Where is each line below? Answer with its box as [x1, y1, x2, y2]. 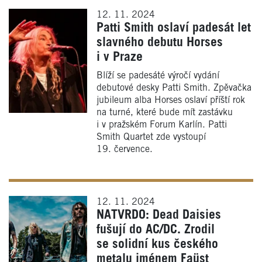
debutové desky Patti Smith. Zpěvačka [96, 83, 251, 92]
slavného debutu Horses [96, 36, 223, 49]
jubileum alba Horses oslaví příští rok [96, 95, 245, 105]
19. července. [96, 144, 153, 154]
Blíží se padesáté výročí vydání [96, 71, 219, 80]
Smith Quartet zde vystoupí [96, 132, 206, 142]
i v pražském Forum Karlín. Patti [96, 120, 227, 129]
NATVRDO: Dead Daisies [96, 209, 221, 221]
